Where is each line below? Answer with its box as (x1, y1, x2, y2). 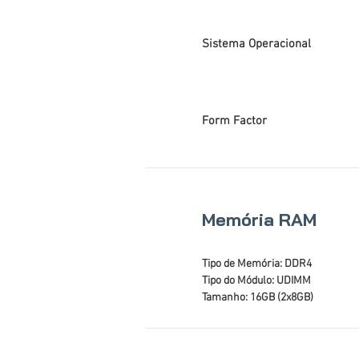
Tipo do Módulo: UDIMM (202, 274, 311, 288)
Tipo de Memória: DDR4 (202, 257, 312, 271)
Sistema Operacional (202, 37, 311, 51)
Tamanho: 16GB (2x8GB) (202, 291, 313, 305)
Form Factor (202, 114, 267, 128)
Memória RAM (202, 208, 317, 231)
